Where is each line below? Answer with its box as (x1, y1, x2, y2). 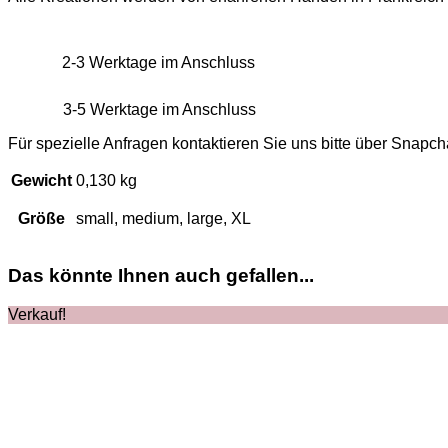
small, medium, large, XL (76, 209, 251, 227)
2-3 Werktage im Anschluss (54, 53, 255, 71)
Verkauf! (8, 306, 66, 323)
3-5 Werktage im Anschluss (51, 100, 268, 118)
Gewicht (11, 171, 72, 189)
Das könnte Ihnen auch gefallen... (8, 265, 314, 287)
